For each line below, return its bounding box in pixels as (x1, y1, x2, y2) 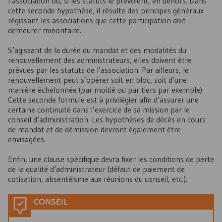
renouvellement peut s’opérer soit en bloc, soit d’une (8, 75, 187, 85)
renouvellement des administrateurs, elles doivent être (8, 55, 192, 65)
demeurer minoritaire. (8, 25, 81, 35)
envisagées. (8, 134, 46, 144)
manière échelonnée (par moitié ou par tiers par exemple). (8, 85, 204, 95)
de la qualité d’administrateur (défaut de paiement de (8, 164, 185, 174)
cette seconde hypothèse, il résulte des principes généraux (8, 5, 204, 15)
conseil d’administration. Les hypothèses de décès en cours (8, 114, 206, 124)
